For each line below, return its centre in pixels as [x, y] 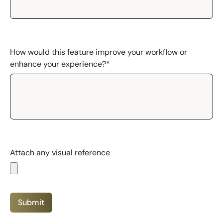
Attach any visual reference [60, 153]
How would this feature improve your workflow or [99, 52]
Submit [31, 203]
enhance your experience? [58, 64]
